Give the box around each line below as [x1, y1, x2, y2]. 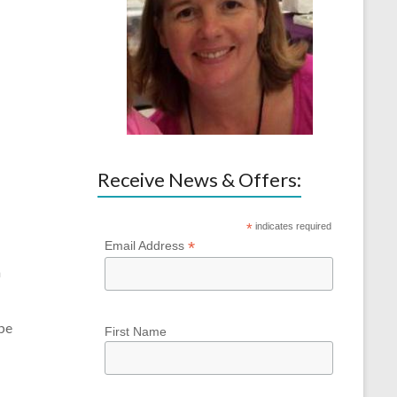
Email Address [105, 237, 189, 253]
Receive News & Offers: [97, 167, 301, 191]
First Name [105, 323, 167, 339]
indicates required [253, 220, 332, 231]
